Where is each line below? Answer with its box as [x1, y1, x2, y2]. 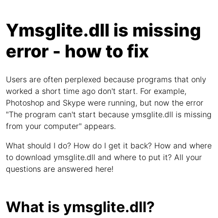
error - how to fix [6, 40, 149, 62]
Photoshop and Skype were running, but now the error [6, 98, 203, 108]
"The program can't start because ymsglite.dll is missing [6, 109, 212, 119]
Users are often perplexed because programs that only [6, 74, 206, 84]
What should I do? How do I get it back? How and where [6, 141, 212, 150]
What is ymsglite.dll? [6, 198, 155, 216]
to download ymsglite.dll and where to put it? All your [6, 152, 202, 162]
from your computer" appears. [6, 121, 116, 131]
